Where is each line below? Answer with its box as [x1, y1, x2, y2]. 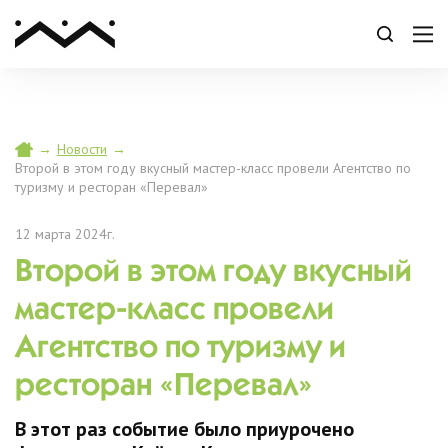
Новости [57, 140, 107, 158]
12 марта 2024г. [15, 225, 115, 243]
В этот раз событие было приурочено [15, 416, 354, 442]
